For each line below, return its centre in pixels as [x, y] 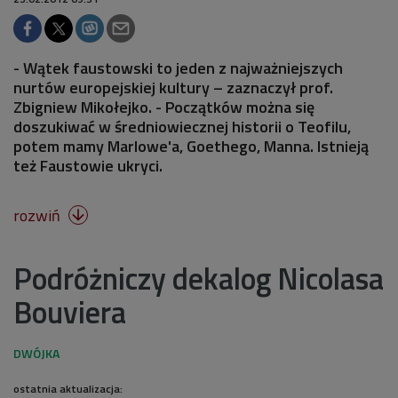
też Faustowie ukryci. [88, 165]
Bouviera [70, 311]
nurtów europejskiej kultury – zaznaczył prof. [173, 87]
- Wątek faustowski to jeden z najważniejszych [178, 68]
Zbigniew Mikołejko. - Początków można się [164, 107]
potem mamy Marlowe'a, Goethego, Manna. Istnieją [191, 146]
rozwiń [39, 215]
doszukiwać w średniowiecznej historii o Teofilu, [182, 126]
